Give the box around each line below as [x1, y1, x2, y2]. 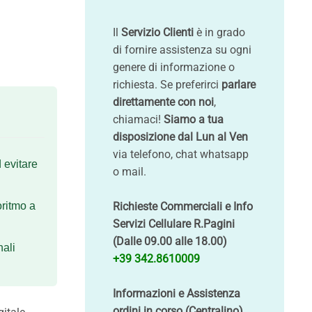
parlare [221, 78, 256, 91]
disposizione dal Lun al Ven [113, 130, 248, 143]
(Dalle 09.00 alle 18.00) [113, 235, 230, 248]
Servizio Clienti [118, 26, 194, 39]
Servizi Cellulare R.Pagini [113, 217, 235, 231]
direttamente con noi [113, 95, 214, 109]
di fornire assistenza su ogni [113, 43, 251, 56]
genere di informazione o [113, 61, 235, 74]
